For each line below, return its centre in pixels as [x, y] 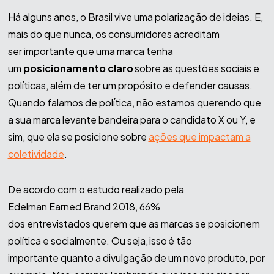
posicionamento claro [78, 68]
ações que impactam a [199, 137]
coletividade [36, 154]
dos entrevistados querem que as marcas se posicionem [134, 224]
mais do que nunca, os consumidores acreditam [113, 34]
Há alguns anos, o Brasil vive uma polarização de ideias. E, [135, 17]
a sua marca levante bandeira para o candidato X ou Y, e [131, 120]
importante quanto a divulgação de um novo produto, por [136, 258]
